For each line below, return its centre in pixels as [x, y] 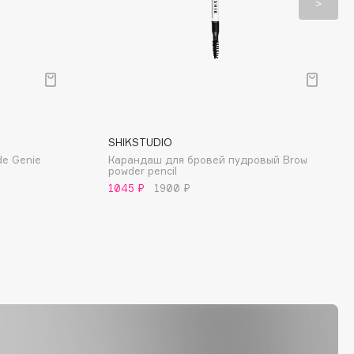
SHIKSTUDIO [140, 142]
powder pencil [143, 171]
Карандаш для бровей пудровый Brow [208, 160]
